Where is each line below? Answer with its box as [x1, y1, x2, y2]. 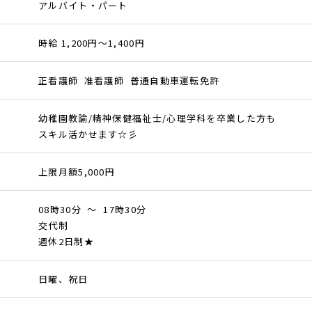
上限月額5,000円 [38, 165, 115, 179]
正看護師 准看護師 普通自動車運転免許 [38, 74, 220, 88]
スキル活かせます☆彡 [38, 127, 138, 141]
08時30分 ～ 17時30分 [38, 203, 147, 217]
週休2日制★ [38, 235, 94, 249]
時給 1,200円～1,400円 [38, 36, 145, 50]
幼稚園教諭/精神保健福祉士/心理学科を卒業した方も [38, 111, 276, 125]
